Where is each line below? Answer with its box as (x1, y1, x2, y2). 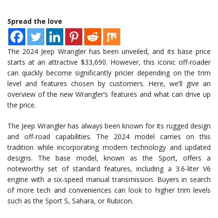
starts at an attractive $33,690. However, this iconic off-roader (7, 57, 211, 67)
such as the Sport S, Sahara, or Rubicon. (7, 196, 133, 206)
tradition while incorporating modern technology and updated (7, 143, 211, 152)
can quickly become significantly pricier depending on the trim (7, 68, 211, 78)
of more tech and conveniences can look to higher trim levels (7, 185, 211, 195)
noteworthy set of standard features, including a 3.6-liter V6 (7, 164, 211, 174)
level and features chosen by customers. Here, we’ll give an (7, 79, 211, 89)
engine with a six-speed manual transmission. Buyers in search (7, 175, 211, 184)
